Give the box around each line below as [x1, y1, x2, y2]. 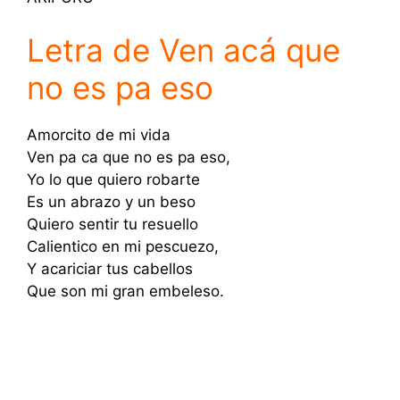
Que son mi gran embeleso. [27, 282, 224, 300]
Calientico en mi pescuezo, [27, 237, 219, 255]
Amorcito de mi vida [27, 126, 171, 144]
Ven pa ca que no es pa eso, [27, 148, 230, 166]
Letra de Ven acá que [27, 31, 340, 69]
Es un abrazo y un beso [27, 193, 196, 211]
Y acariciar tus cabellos [27, 260, 193, 278]
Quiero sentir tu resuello [27, 215, 198, 233]
